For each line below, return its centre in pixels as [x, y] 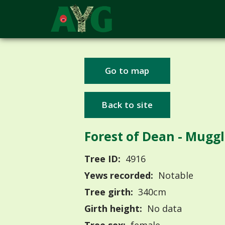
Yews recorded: [119, 176]
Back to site [127, 105]
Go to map [127, 71]
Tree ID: [102, 159]
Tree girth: [109, 192]
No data [163, 209]
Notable [174, 176]
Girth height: [113, 209]
